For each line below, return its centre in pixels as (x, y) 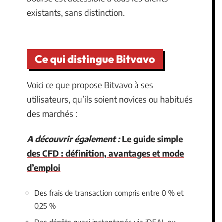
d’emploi (44, 167)
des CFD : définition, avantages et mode (105, 153)
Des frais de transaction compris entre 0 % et (109, 193)
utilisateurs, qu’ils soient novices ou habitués (110, 99)
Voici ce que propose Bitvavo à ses (90, 84)
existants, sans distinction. (76, 12)
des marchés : (52, 113)
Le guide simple (152, 139)
